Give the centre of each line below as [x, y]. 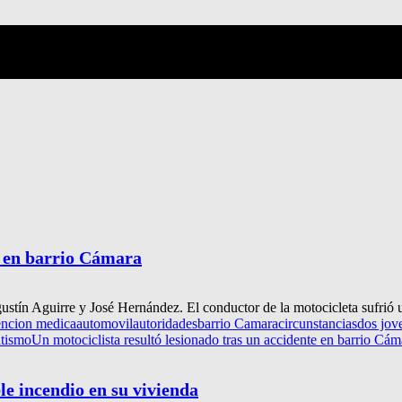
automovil [105, 323]
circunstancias [318, 323]
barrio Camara [238, 323]
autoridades [165, 323]
